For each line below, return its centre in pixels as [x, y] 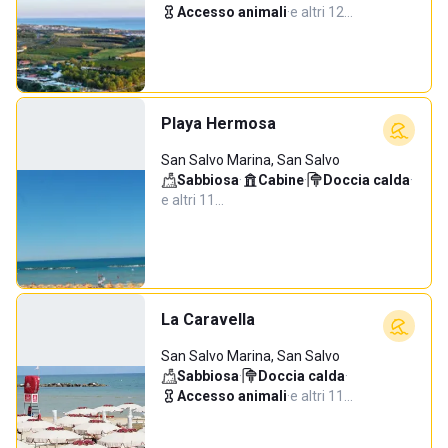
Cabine [281, 180]
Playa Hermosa [218, 123]
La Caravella [208, 319]
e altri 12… [321, 12]
